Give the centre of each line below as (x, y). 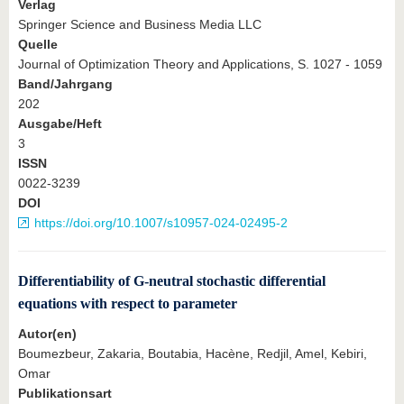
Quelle (38, 45)
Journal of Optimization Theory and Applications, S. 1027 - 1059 (200, 64)
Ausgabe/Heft (60, 124)
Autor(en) (47, 334)
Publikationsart (65, 394)
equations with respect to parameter (128, 304)
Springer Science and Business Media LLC (140, 25)
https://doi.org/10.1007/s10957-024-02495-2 (161, 223)
